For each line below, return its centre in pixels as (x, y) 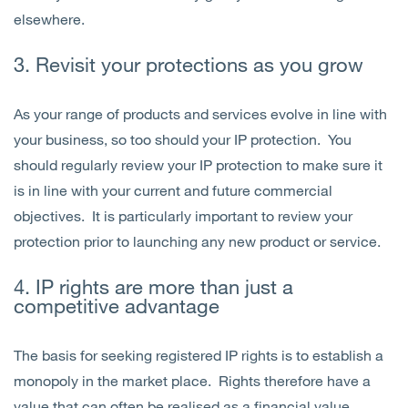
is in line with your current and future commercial (173, 190)
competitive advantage (117, 306)
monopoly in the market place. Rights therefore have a (192, 381)
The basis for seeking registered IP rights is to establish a (199, 355)
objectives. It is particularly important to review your (183, 216)
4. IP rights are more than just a (153, 287)
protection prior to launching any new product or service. (197, 241)
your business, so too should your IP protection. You (183, 139)
